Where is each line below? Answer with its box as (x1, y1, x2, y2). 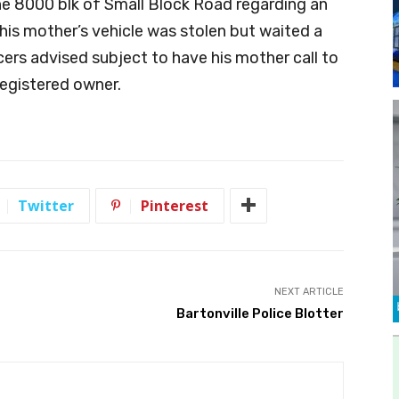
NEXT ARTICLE (273, 285, 344, 297)
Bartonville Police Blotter (175, 305, 344, 322)
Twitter (18, 195, 74, 216)
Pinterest (141, 195, 208, 216)
